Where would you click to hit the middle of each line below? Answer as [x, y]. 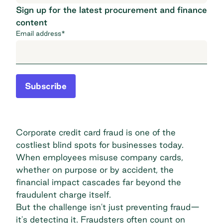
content [32, 22]
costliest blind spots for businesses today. [100, 144]
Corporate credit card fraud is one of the [96, 132]
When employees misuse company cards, [100, 157]
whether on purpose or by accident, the [95, 169]
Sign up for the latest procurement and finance [111, 9]
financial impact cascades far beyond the [99, 182]
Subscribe [46, 86]
